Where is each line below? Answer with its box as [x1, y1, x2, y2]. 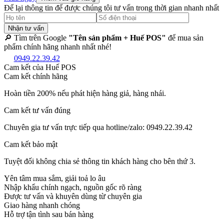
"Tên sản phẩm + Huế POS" [68, 33, 166, 42]
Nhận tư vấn [8, 24, 44, 32]
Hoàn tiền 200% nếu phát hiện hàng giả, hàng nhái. [4, 89, 166, 98]
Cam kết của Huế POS [4, 63, 76, 72]
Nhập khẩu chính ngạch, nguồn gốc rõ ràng [4, 183, 141, 192]
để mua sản [166, 33, 203, 42]
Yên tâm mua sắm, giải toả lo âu [4, 174, 105, 183]
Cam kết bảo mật [4, 140, 57, 149]
